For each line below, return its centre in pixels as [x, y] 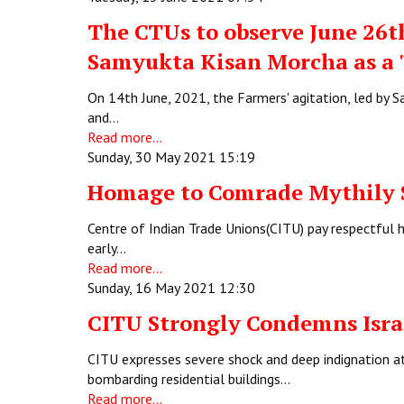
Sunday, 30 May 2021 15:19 [171, 157]
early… [107, 248]
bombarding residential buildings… [189, 379]
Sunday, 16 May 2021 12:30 [171, 288]
